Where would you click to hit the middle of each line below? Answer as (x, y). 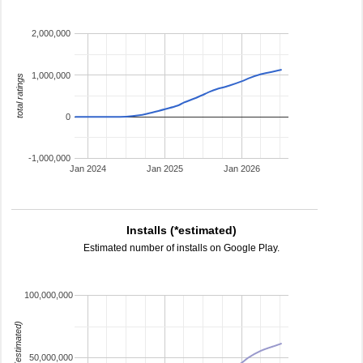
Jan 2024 (88, 169)
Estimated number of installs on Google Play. (181, 248)
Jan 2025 (164, 169)
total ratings (20, 96)
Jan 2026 (241, 169)
